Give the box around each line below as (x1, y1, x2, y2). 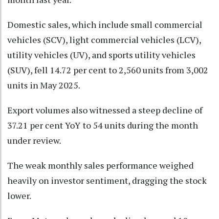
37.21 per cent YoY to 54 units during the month (7, 119, 198, 131)
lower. (7, 190, 31, 202)
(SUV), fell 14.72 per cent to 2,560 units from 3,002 (7, 64, 208, 76)
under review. (7, 134, 61, 147)
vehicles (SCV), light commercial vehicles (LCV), (7, 34, 201, 46)
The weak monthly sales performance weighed (7, 159, 194, 172)
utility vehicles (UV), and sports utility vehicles (7, 49, 196, 61)
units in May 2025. (7, 79, 80, 91)
